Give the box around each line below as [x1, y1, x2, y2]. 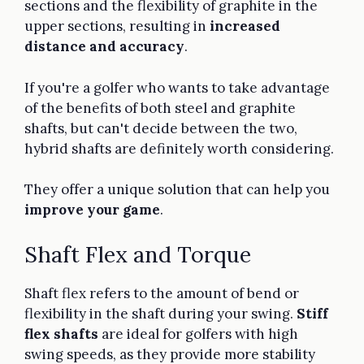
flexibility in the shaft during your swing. [24, 304, 297, 323]
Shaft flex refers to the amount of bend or [24, 284, 299, 302]
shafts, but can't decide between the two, [24, 119, 297, 137]
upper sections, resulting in [24, 17, 210, 36]
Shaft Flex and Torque [24, 240, 251, 268]
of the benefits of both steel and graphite [24, 98, 296, 117]
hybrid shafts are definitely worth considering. [24, 139, 334, 158]
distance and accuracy [24, 37, 184, 56]
